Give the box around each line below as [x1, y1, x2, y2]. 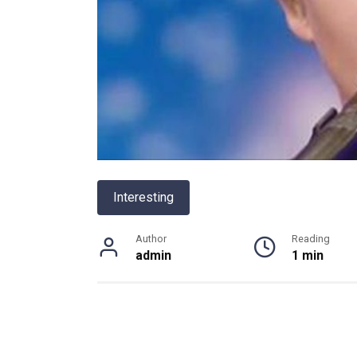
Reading [292, 233, 331, 245]
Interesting [113, 190, 174, 206]
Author [135, 233, 167, 245]
